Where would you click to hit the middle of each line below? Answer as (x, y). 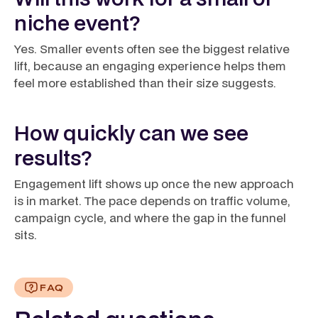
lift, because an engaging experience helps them (150, 66)
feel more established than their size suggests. (145, 83)
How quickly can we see (131, 132)
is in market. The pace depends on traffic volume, (152, 201)
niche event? (77, 22)
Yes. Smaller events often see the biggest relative (152, 49)
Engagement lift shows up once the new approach (154, 183)
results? (53, 157)
